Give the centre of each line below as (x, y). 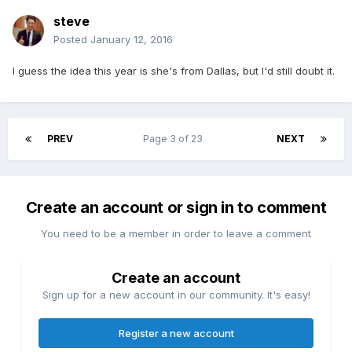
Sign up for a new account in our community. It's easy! (176, 295)
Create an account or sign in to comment (176, 208)
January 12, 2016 (132, 40)
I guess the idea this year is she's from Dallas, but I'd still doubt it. (174, 71)
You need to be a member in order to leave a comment (176, 234)
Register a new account (176, 334)
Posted (72, 40)
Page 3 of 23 (175, 139)
